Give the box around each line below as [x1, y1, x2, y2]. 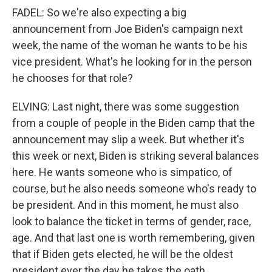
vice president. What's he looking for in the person [12, 55, 252, 68]
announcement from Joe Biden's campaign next [12, 22, 243, 35]
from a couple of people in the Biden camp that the [12, 117, 255, 129]
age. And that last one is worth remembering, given [12, 231, 255, 244]
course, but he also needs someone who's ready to [12, 182, 256, 195]
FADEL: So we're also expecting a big [12, 6, 186, 19]
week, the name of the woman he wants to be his [12, 39, 248, 52]
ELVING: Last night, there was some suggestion [12, 100, 239, 113]
